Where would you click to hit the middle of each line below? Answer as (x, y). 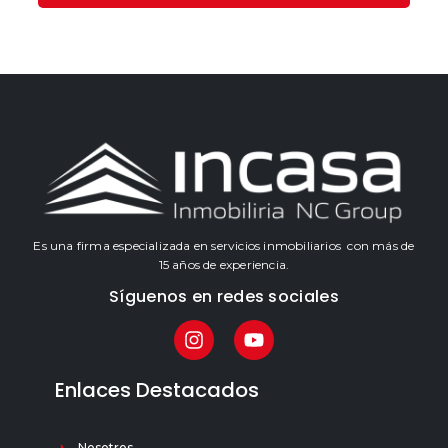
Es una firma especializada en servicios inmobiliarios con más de (224, 246)
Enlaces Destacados (157, 389)
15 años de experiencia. (224, 265)
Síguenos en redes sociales (224, 296)
